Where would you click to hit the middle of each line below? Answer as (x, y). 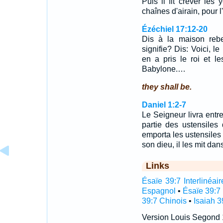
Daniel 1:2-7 (164, 105)
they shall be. (167, 87)
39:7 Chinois (164, 201)
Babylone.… (164, 69)
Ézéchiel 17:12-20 (174, 29)
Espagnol (159, 191)
